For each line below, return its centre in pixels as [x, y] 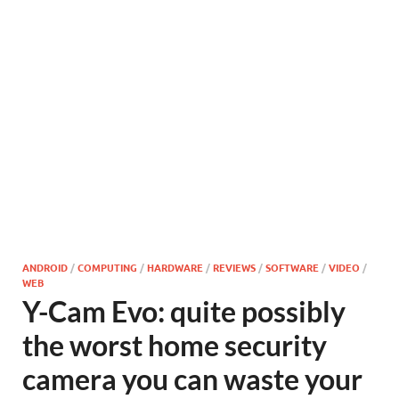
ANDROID [45, 267]
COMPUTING [107, 267]
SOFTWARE [292, 267]
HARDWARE [175, 267]
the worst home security [175, 345]
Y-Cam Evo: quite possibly [184, 311]
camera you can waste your [192, 379]
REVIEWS [234, 267]
